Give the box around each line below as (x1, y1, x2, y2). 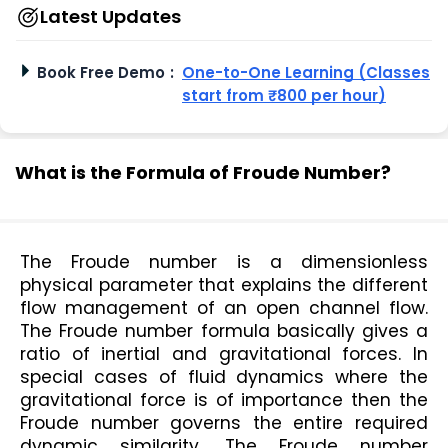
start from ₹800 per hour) (182, 85, 386, 107)
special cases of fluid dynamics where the (20, 365, 428, 390)
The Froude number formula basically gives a (20, 319, 428, 344)
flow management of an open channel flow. (20, 296, 428, 321)
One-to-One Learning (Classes (182, 62, 430, 84)
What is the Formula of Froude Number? (15, 160, 391, 186)
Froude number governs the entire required (20, 411, 428, 436)
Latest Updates (40, 4, 181, 30)
